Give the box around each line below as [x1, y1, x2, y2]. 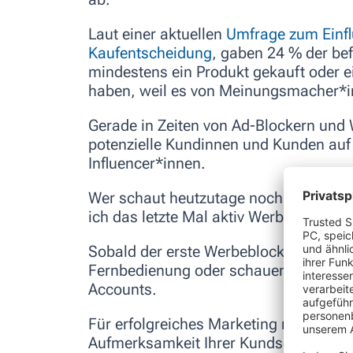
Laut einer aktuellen [88, 24, 226, 44]
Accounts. [88, 280, 157, 299]
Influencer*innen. [88, 154, 206, 173]
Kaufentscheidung [88, 43, 212, 63]
